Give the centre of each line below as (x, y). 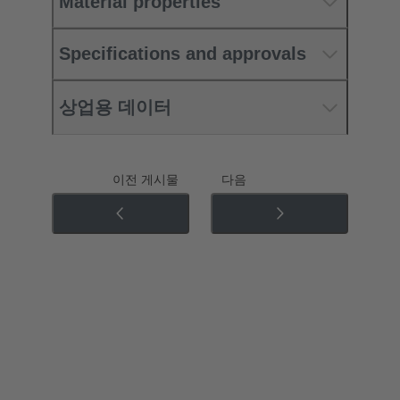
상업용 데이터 (115, 108)
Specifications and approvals (183, 54)
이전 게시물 (146, 180)
